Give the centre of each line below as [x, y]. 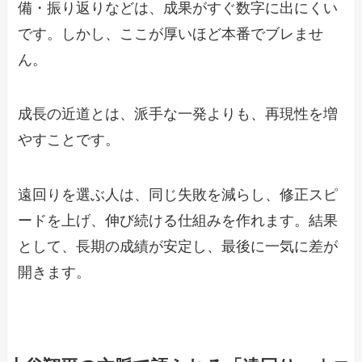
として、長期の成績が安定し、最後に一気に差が [178, 247]
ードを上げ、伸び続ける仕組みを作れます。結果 [178, 221]
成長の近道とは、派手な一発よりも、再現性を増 [178, 114]
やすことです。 [69, 140]
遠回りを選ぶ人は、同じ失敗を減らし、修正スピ [178, 195]
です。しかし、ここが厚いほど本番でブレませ [171, 34]
